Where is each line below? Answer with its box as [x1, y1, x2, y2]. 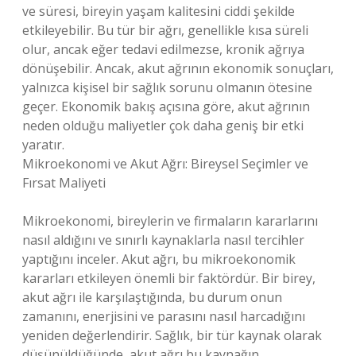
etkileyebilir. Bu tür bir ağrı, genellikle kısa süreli [22, 21, 308, 39]
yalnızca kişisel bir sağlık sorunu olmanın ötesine [22, 79, 312, 96]
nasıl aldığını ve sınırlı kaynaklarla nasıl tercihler [22, 231, 304, 249]
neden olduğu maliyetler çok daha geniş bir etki [22, 117, 304, 134]
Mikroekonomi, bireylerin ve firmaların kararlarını [22, 212, 318, 230]
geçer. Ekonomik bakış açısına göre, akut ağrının [22, 98, 310, 115]
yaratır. [22, 136, 64, 153]
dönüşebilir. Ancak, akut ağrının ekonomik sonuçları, [22, 60, 334, 77]
